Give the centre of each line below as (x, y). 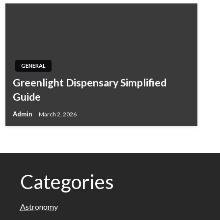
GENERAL (33, 66)
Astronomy (39, 206)
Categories (67, 181)
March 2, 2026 (57, 114)
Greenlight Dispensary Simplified (89, 82)
